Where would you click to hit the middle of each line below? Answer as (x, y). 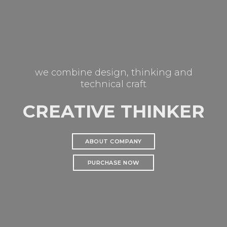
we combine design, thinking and (113, 72)
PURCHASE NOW (113, 162)
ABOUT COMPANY (113, 141)
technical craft (113, 84)
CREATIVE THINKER (113, 111)
